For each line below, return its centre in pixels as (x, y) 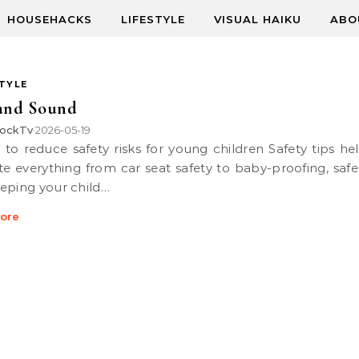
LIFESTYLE (153, 19)
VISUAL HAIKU (258, 19)
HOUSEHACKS (50, 19)
